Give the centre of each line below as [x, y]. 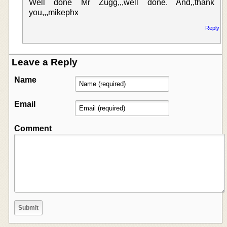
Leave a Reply [45, 62]
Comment [33, 128]
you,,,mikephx [54, 12]
